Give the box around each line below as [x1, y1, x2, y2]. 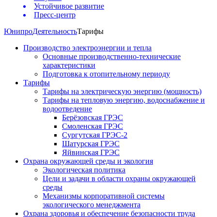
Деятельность [32, 27, 77, 36]
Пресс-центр [34, 11, 76, 19]
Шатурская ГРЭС [62, 139, 120, 148]
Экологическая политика [43, 166, 125, 174]
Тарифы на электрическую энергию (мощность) [43, 87, 201, 96]
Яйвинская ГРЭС [62, 148, 120, 157]
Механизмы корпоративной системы [43, 192, 165, 201]
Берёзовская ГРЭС [62, 113, 123, 122]
